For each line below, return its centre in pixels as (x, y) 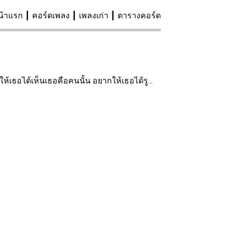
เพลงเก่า (94, 16)
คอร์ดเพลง (51, 16)
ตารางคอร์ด (139, 16)
